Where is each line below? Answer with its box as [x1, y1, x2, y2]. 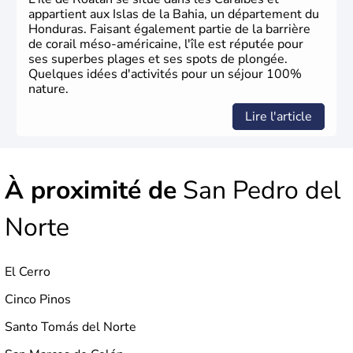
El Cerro [5, 263, 50, 281]
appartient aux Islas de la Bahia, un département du [28, 6, 319, 24]
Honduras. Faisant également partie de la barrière [28, 20, 310, 39]
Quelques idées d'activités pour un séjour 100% [28, 65, 302, 84]
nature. [28, 80, 69, 98]
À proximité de [5, 173, 176, 208]
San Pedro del [176, 173, 340, 208]
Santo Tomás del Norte [5, 318, 136, 336]
